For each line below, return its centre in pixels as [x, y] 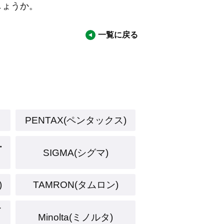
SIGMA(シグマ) [75, 152]
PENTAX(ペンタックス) [75, 120]
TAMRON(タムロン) [75, 185]
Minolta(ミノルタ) [75, 217]
